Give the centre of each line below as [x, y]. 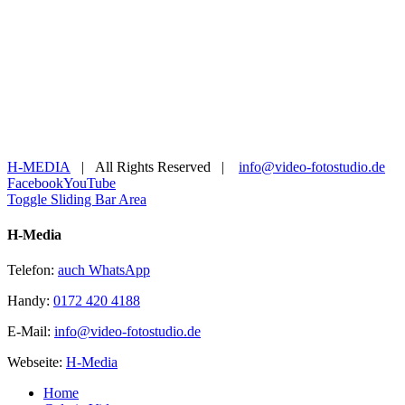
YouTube [89, 183]
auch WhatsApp [104, 270]
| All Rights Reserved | [155, 166]
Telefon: [33, 270]
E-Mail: [31, 332]
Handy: [30, 301]
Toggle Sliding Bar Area [77, 199]
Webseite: [37, 363]
